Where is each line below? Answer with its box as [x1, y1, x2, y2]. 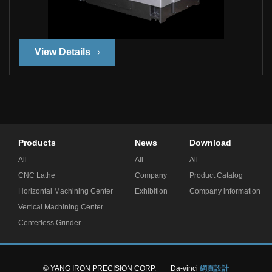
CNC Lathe [18, 171, 55, 180]
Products [18, 138, 56, 148]
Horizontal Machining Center [18, 187, 113, 195]
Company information [189, 187, 260, 195]
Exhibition [134, 187, 168, 195]
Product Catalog [189, 171, 243, 180]
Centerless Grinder [18, 219, 81, 227]
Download [189, 138, 231, 148]
